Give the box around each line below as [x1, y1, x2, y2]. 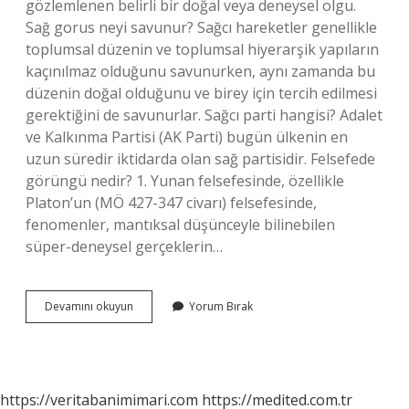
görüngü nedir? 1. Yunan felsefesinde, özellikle [26, 171, 344, 191]
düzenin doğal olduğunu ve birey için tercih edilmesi [26, 83, 377, 103]
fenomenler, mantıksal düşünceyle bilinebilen [26, 215, 335, 235]
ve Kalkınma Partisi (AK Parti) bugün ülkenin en [26, 127, 348, 147]
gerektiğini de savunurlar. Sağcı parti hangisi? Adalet [26, 105, 383, 125]
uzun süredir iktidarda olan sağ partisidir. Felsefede [26, 149, 375, 169]
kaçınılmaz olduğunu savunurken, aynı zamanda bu [26, 61, 375, 81]
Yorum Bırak [189, 299, 253, 314]
